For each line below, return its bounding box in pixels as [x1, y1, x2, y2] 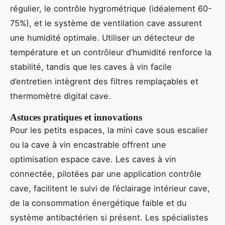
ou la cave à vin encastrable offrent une [10, 140, 166, 150]
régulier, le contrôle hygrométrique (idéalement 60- [10, 4, 212, 14]
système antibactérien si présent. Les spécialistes [10, 212, 208, 223]
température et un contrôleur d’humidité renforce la [10, 47, 211, 58]
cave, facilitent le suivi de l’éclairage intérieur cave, [10, 183, 210, 194]
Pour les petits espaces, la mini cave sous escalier [10, 125, 208, 136]
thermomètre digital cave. [10, 91, 111, 101]
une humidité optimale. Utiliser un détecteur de [10, 33, 195, 43]
